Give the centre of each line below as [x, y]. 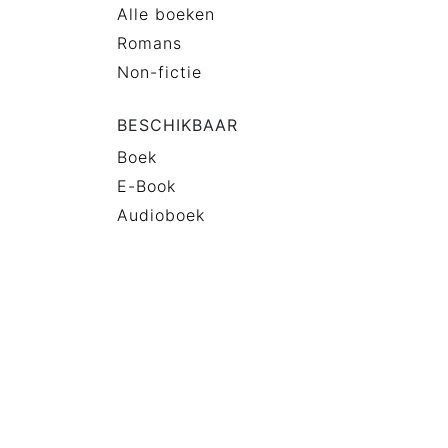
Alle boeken [166, 14]
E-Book [146, 186]
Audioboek [161, 215]
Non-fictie [159, 72]
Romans [149, 43]
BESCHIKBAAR [177, 125]
